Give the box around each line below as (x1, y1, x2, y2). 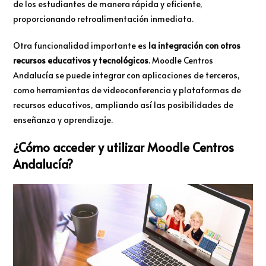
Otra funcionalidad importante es (13, 40, 147, 52)
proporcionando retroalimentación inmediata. (13, 13, 194, 25)
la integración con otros (147, 40, 241, 52)
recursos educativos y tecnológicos (13, 55, 149, 66)
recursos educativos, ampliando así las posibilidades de (13, 99, 234, 111)
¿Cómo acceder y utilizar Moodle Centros (13, 139, 235, 156)
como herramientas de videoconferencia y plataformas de (13, 84, 242, 96)
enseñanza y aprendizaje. (13, 114, 113, 126)
